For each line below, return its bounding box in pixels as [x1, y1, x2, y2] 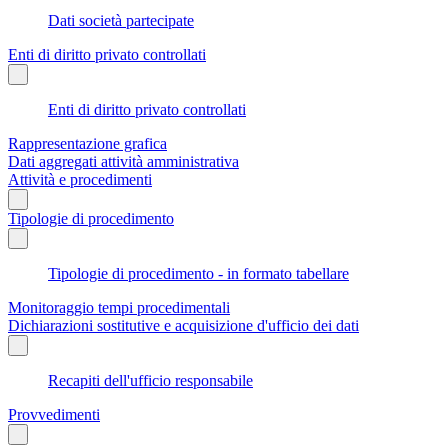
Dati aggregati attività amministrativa [8, 152, 239, 170]
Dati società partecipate [48, 11, 194, 29]
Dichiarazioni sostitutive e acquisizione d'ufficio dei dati [8, 316, 359, 334]
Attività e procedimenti [8, 170, 152, 188]
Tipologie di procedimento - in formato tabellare [48, 264, 349, 282]
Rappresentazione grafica [8, 134, 167, 152]
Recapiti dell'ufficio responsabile [48, 371, 253, 389]
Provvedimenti [8, 405, 100, 423]
